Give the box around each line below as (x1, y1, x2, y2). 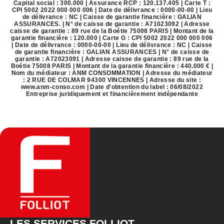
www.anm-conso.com (21, 83, 85, 91)
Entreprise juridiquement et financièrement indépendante (26, 90, 198, 98)
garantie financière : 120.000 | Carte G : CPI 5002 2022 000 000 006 (11, 34, 213, 42)
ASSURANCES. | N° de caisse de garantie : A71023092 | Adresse (14, 20, 210, 28)
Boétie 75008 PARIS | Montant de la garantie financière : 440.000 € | (10, 62, 213, 70)
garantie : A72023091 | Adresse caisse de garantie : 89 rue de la (15, 55, 209, 63)
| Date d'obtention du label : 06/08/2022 (85, 83, 203, 91)
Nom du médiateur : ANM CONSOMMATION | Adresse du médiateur (11, 69, 213, 77)
